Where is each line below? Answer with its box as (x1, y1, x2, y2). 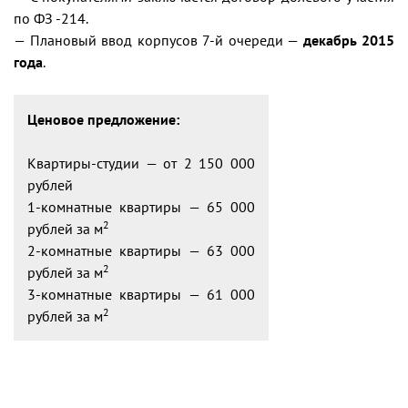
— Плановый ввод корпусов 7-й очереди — (14, 31, 303, 49)
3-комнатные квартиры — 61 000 (27, 285, 255, 303)
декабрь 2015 (302, 31, 394, 49)
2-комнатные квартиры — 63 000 (27, 241, 255, 260)
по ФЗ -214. (14, 9, 88, 27)
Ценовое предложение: (27, 110, 179, 128)
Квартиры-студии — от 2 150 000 (27, 154, 255, 172)
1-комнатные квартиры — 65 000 (27, 198, 255, 216)
